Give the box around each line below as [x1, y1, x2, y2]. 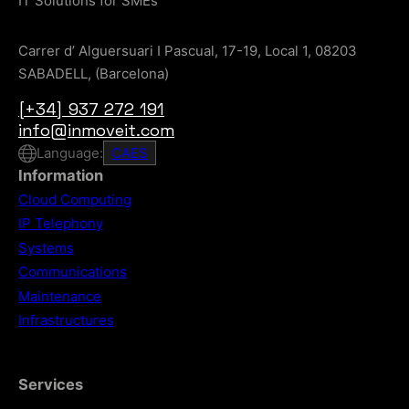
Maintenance [18, 287, 101, 305]
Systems [18, 238, 74, 257]
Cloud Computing [18, 190, 131, 208]
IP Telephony [18, 215, 103, 233]
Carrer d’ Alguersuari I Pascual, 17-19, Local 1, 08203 [18, 42, 357, 60]
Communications [18, 263, 127, 281]
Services [18, 375, 83, 394]
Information [18, 166, 103, 185]
